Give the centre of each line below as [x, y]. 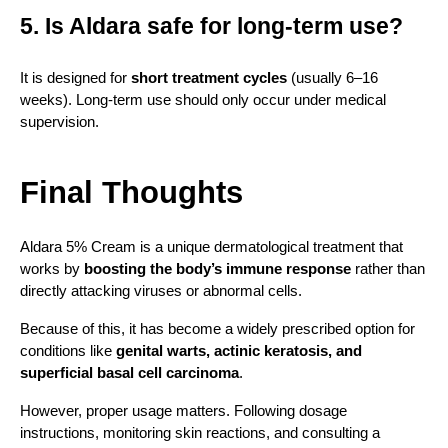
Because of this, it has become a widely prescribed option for [217, 328]
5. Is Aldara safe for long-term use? [211, 25]
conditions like [68, 350]
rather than [388, 268]
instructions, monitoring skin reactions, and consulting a [200, 432]
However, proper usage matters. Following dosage [183, 410]
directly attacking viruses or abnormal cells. [161, 290]
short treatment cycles [209, 77]
